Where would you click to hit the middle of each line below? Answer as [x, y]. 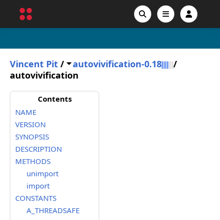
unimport [42, 173]
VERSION [30, 124]
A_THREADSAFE [53, 210]
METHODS [33, 161]
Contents [55, 99]
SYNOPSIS [32, 137]
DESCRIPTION [39, 149]
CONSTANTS [36, 198]
